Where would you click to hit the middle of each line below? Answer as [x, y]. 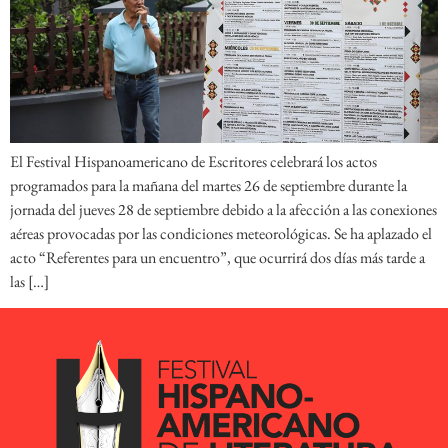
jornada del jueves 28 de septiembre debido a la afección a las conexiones [223, 209]
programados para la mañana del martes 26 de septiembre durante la [208, 185]
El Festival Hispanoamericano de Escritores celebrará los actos [193, 161]
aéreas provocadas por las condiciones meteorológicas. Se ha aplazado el [221, 233]
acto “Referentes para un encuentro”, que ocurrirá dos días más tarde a [217, 257]
